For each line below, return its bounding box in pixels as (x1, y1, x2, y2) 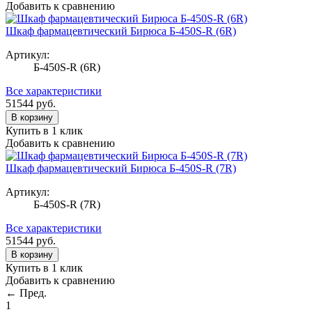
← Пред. (6, 286, 47, 299)
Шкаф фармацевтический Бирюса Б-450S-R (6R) (6, 24, 236, 37)
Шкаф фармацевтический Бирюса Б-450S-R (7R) (6, 162, 236, 174)
